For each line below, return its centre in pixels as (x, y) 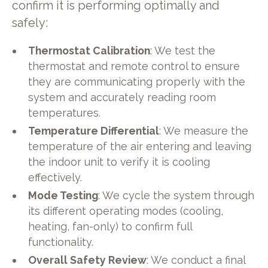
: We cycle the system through (176, 195)
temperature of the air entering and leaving (140, 147)
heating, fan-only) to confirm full (110, 226)
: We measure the (204, 131)
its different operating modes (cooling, (126, 211)
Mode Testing (63, 195)
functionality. (61, 242)
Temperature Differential (94, 131)
